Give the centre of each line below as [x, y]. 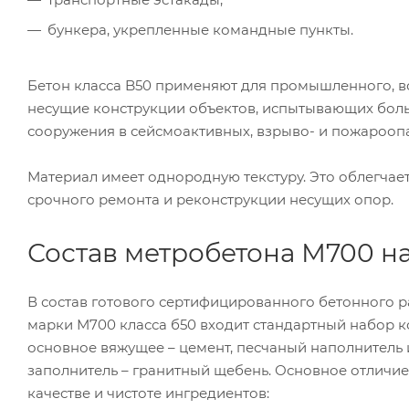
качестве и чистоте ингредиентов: [148, 393]
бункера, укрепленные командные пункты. [200, 29]
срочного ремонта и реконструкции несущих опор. [210, 199]
